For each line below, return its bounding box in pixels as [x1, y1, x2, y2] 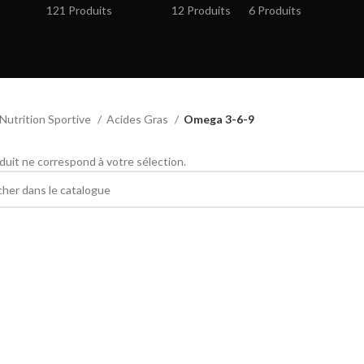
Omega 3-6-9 [183, 112, 254, 126]
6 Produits [248, 3, 301, 17]
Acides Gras [106, 112, 171, 126]
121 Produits [45, 3, 112, 17]
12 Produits [171, 3, 231, 17]
